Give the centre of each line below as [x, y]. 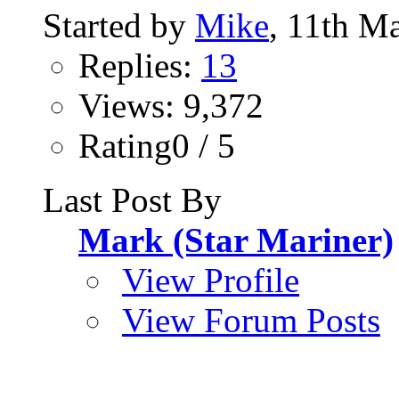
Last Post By [132, 200]
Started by [119, 26]
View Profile [211, 281]
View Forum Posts [251, 321]
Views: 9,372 [171, 106]
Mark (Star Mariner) [236, 240]
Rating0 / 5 [157, 146]
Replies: [140, 66]
